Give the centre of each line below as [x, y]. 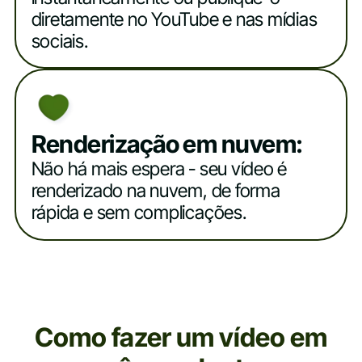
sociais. [59, 41]
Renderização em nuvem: [167, 144]
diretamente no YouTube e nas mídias [174, 19]
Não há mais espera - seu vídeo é [159, 169]
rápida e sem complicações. [139, 213]
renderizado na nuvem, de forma [156, 191]
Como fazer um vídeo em [181, 338]
